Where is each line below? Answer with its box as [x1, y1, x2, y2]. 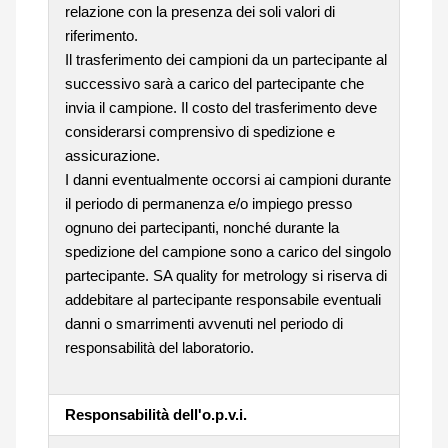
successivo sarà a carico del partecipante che [64, 74, 364, 92]
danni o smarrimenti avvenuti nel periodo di [64, 314, 343, 332]
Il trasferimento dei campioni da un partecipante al [64, 50, 387, 68]
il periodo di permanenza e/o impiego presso [64, 194, 352, 212]
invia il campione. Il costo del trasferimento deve [64, 98, 377, 116]
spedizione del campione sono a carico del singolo [64, 242, 391, 260]
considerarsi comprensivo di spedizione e [64, 122, 335, 140]
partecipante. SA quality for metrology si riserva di [64, 266, 387, 284]
